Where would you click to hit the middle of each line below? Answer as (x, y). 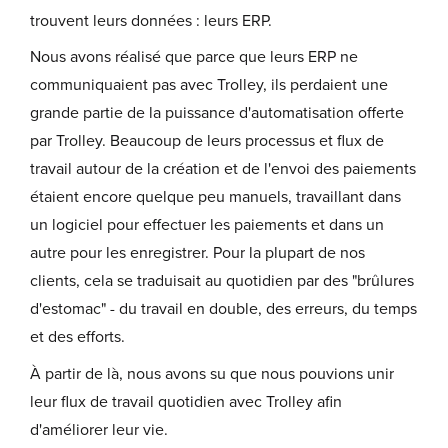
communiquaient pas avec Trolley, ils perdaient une (209, 85)
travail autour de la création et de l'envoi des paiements (223, 169)
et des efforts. (77, 337)
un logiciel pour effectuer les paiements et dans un (207, 225)
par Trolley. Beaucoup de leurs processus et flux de (207, 141)
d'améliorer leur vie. (99, 429)
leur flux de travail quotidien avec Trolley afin (186, 401)
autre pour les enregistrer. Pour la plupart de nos (197, 253)
